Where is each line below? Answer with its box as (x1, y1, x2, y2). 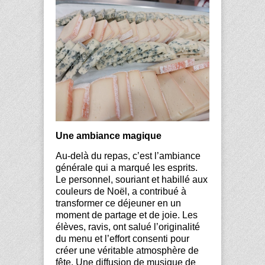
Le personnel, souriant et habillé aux (56, 174, 208, 185)
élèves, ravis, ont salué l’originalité (56, 222, 200, 232)
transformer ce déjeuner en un (56, 198, 181, 209)
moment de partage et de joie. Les (56, 210, 198, 221)
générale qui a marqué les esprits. (56, 163, 198, 173)
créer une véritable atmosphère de (56, 245, 199, 256)
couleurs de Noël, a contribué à (56, 186, 186, 197)
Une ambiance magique (56, 130, 161, 141)
